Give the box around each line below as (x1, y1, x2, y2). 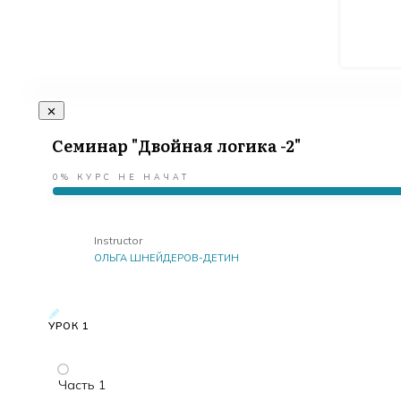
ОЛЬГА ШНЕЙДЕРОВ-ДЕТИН (94, 252, 239, 265)
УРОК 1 (48, 320, 90, 333)
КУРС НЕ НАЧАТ (77, 172, 190, 183)
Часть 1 (58, 377, 106, 394)
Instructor (94, 234, 142, 248)
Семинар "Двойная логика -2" (52, 133, 301, 158)
